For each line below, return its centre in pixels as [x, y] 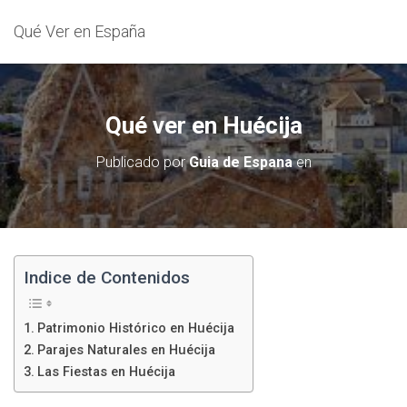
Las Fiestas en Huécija [106, 372]
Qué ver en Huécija [203, 125]
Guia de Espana [240, 162]
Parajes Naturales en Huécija [126, 351]
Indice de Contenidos [107, 278]
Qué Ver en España [79, 31]
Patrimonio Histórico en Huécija [135, 329]
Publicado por [142, 162]
